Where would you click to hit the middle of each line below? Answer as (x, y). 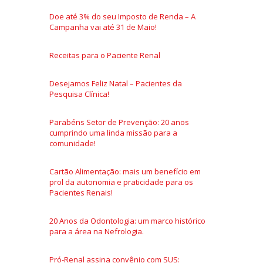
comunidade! (73, 143)
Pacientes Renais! (81, 193)
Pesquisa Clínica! (79, 94)
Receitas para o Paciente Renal (105, 55)
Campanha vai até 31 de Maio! (103, 27)
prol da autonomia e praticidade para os (121, 182)
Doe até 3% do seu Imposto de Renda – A (122, 16)
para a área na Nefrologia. (97, 231)
